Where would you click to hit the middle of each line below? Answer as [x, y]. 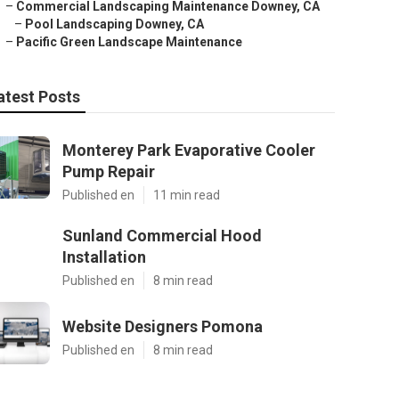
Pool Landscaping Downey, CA [114, 24]
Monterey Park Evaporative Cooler [189, 150]
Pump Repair [109, 171]
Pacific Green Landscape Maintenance [129, 42]
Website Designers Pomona [163, 326]
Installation [104, 257]
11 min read [187, 195]
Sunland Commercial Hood [162, 236]
